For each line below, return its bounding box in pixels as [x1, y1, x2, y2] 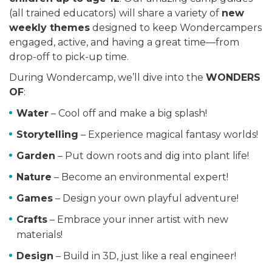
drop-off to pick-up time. [9, 51, 129, 63]
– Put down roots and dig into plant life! [55, 150, 249, 162]
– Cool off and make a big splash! [49, 107, 207, 120]
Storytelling [16, 129, 78, 141]
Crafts [16, 214, 47, 226]
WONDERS [206, 72, 260, 84]
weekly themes [9, 22, 90, 34]
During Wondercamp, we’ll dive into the [9, 72, 206, 84]
